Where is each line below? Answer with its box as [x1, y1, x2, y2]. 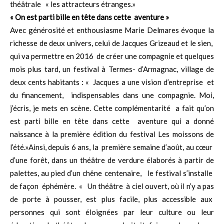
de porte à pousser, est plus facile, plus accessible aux [10, 194, 214, 204]
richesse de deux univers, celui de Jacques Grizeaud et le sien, [10, 38, 214, 48]
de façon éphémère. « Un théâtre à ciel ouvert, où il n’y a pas [10, 181, 214, 191]
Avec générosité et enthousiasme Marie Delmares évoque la [10, 25, 214, 35]
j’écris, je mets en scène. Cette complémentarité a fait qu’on [10, 103, 214, 113]
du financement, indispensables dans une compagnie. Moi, [10, 90, 214, 100]
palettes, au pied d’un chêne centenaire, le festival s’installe [10, 168, 214, 178]
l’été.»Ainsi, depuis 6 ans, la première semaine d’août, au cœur [10, 142, 214, 152]
